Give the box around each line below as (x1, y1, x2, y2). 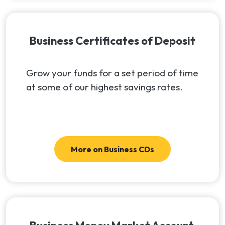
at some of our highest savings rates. (26, 80, 183, 93)
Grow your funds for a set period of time (26, 66, 198, 79)
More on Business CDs (71, 144, 154, 154)
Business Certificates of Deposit (30, 33, 195, 48)
